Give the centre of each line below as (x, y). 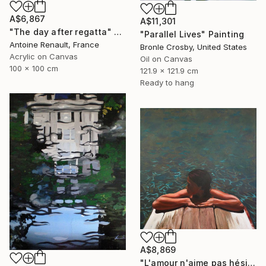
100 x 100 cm (34, 68)
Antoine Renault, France (54, 45)
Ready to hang (167, 83)
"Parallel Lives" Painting (192, 34)
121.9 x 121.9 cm (169, 71)
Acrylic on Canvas (44, 56)
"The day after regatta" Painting (118, 32)
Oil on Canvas (166, 59)
